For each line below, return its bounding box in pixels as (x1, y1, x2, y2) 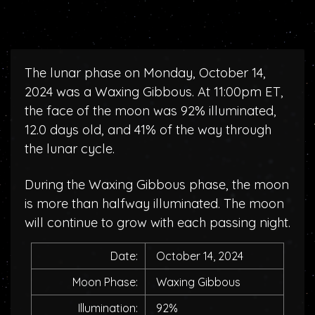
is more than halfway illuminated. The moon (25, 195, 284, 212)
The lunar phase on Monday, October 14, (25, 65, 266, 81)
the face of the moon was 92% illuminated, (25, 103, 276, 119)
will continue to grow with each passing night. (25, 214, 290, 231)
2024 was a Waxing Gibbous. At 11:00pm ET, (25, 84, 283, 100)
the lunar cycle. (25, 141, 115, 157)
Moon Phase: (72, 275, 138, 289)
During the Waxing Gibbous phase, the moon (25, 176, 289, 193)
